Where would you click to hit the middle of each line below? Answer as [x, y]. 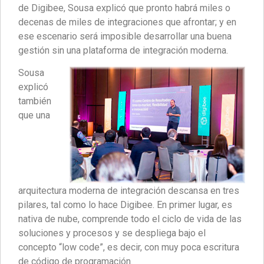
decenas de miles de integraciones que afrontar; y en [127, 22]
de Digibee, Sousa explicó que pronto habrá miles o [124, 8]
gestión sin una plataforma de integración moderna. [123, 50]
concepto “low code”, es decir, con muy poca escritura [129, 247]
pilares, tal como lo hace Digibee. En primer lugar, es [125, 205]
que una [34, 115]
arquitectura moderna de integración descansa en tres [129, 191]
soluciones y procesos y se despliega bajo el [112, 233]
